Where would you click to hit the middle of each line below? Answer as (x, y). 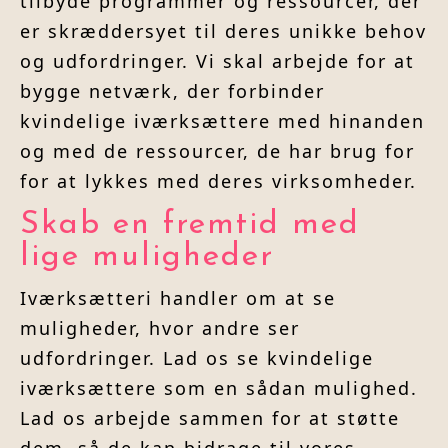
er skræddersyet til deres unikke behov (223, 31)
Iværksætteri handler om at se (178, 298)
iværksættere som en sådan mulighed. (219, 388)
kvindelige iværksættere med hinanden (222, 121)
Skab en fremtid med (190, 225)
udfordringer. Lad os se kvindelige (197, 358)
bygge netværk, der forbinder (172, 91)
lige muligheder (147, 257)
